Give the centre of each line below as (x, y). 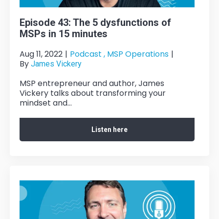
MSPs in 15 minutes (64, 33)
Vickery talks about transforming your (93, 93)
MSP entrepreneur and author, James (92, 83)
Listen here (109, 129)
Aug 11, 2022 (41, 54)
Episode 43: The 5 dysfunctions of (95, 22)
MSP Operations (138, 54)
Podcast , (88, 54)
